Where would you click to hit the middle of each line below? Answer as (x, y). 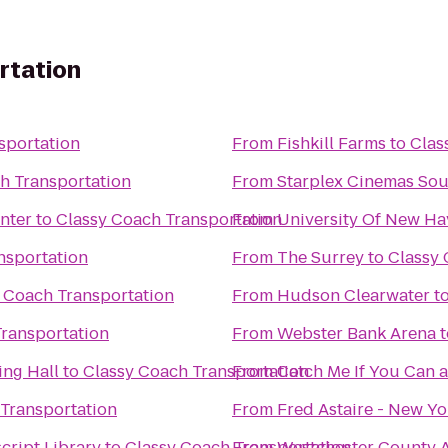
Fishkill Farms (331, 143)
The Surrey (320, 257)
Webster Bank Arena (356, 333)
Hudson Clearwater (353, 295)
